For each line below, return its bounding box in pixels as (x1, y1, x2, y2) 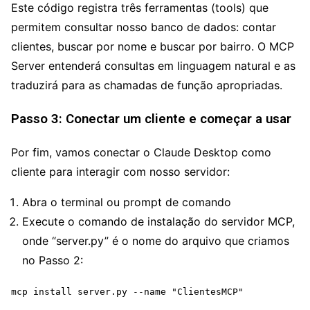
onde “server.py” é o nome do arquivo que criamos (22, 234, 289, 248)
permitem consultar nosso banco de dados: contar (11, 20, 276, 34)
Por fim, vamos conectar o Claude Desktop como (11, 145, 271, 160)
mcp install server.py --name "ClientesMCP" (11, 286, 244, 298)
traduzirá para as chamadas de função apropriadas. (11, 78, 282, 92)
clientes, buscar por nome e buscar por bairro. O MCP (11, 39, 294, 53)
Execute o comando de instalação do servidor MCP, (22, 215, 295, 229)
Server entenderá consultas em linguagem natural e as (11, 59, 295, 73)
